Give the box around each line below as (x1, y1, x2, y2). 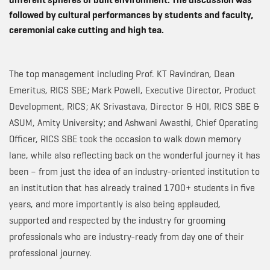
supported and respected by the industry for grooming (9, 215, 225, 226)
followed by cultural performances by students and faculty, (9, 9, 253, 20)
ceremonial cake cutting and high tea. (9, 24, 164, 36)
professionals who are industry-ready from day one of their (9, 231, 244, 242)
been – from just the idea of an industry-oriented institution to (9, 166, 260, 177)
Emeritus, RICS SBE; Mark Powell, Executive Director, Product (9, 84, 256, 96)
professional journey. (9, 247, 92, 259)
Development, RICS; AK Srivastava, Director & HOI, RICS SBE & (9, 101, 260, 112)
